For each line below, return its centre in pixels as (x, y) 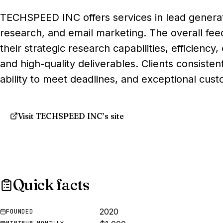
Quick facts (51, 185)
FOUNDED (20, 212)
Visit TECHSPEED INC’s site (71, 116)
